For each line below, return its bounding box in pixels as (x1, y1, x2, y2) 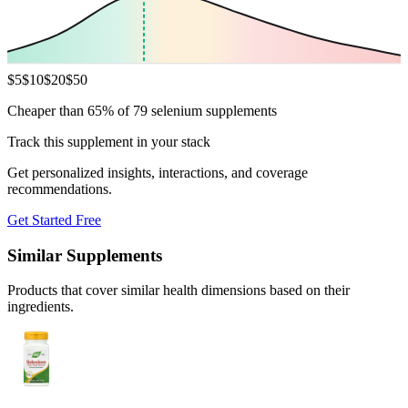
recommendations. (7, 180, 112, 197)
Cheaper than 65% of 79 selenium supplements (7, 102, 277, 118)
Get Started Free (7, 211, 101, 228)
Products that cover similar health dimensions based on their (7, 282, 350, 299)
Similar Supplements (7, 245, 162, 265)
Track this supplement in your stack (7, 133, 210, 149)
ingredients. (7, 299, 74, 315)
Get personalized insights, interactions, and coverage (7, 164, 308, 180)
